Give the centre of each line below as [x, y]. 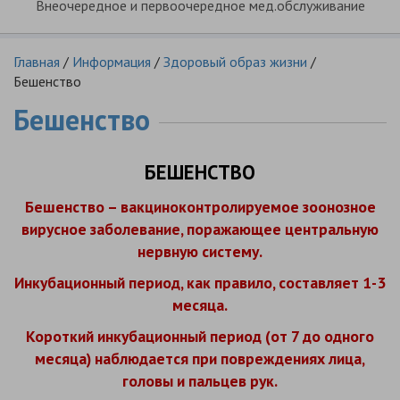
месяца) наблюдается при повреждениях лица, [200, 358]
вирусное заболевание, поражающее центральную [200, 229]
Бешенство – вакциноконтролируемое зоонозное [200, 207]
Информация [112, 62]
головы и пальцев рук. [200, 381]
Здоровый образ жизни [235, 62]
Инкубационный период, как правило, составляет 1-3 [200, 283]
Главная [37, 62]
